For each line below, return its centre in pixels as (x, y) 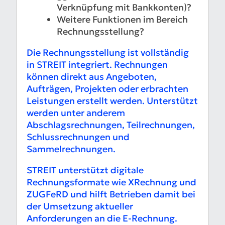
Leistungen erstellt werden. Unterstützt (112, 101)
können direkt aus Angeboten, (92, 77)
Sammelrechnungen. (71, 149)
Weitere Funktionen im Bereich (122, 20)
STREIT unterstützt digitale (85, 170)
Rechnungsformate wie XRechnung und (111, 182)
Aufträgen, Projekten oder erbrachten (107, 89)
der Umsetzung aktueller (80, 206)
